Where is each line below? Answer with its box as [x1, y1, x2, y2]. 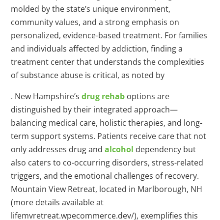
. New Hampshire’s [11, 91, 82, 102]
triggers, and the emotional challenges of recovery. [11, 170, 199, 182]
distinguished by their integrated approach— [11, 104, 178, 115]
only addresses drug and [11, 144, 105, 155]
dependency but [134, 144, 196, 155]
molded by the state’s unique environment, [11, 3, 171, 15]
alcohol [105, 144, 134, 155]
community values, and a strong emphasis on [11, 17, 180, 28]
